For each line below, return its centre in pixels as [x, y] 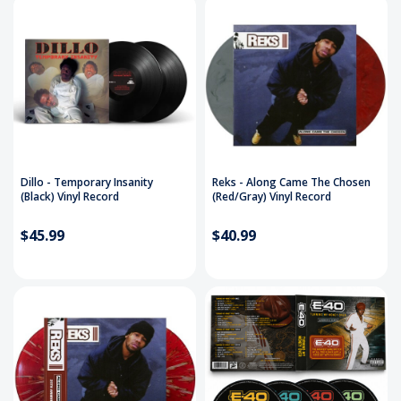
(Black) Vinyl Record [70, 197]
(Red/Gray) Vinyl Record [272, 197]
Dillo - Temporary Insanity [87, 183]
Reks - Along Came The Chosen [291, 183]
